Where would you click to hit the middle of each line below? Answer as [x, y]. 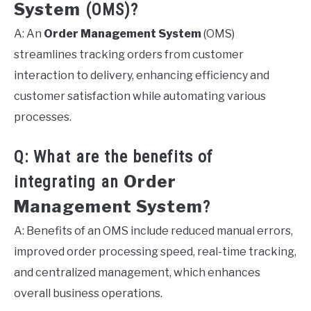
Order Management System [123, 33]
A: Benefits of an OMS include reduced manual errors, [153, 230]
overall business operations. [88, 293]
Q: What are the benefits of [114, 157]
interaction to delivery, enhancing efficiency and [142, 75]
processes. [43, 117]
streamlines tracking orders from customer [129, 54]
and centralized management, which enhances [137, 272]
